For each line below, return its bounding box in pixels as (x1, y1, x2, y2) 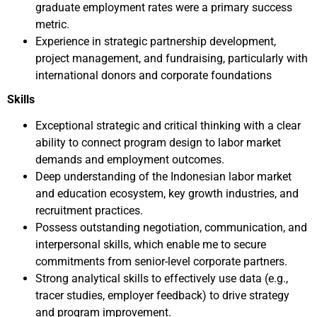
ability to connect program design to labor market (35, 136, 281, 149)
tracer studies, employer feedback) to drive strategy (35, 289, 289, 302)
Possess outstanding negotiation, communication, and (35, 221, 307, 234)
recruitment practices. (35, 204, 143, 217)
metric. (35, 18, 69, 31)
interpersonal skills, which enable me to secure (35, 238, 266, 251)
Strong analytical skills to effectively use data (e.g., (35, 272, 288, 285)
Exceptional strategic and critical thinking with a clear (35, 119, 301, 132)
